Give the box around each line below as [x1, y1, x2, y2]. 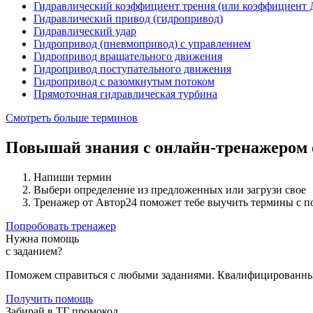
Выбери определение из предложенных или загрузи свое [34, 183, 306, 196]
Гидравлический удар [34, 24, 136, 37]
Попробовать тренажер [6, 219, 116, 232]
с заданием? [6, 245, 62, 257]
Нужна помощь [6, 232, 79, 245]
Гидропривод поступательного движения [34, 62, 231, 75]
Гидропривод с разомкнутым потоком [34, 75, 214, 87]
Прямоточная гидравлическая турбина [34, 87, 217, 100]
